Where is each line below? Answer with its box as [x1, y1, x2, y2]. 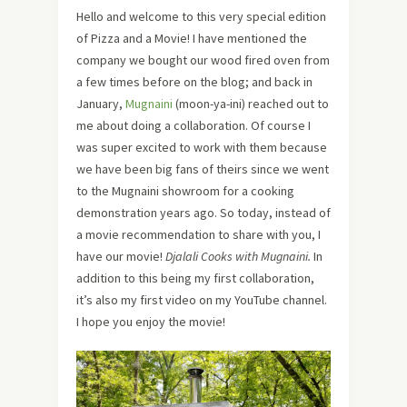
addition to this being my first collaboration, [76, 270, 314, 287]
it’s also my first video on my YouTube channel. [76, 292, 327, 309]
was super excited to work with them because [76, 139, 327, 156]
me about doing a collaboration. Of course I [76, 117, 311, 134]
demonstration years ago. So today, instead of [76, 204, 331, 222]
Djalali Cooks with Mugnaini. [165, 248, 311, 265]
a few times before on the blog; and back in [76, 74, 313, 91]
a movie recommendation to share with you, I [76, 226, 321, 243]
